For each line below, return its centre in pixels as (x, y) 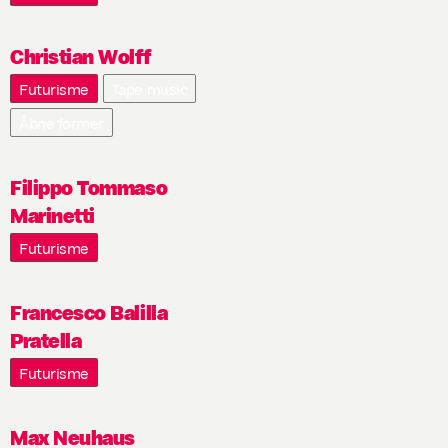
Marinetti (52, 214)
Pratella (46, 339)
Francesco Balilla (89, 311)
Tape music (149, 88)
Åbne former (61, 122)
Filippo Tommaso (89, 186)
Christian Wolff (80, 55)
